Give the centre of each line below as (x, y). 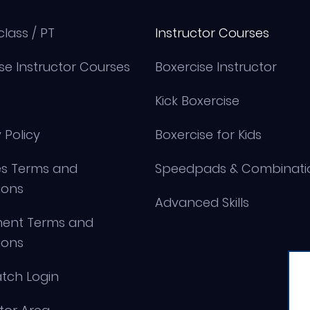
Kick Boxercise (197, 101)
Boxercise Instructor (216, 67)
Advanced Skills (202, 203)
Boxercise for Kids (208, 135)
